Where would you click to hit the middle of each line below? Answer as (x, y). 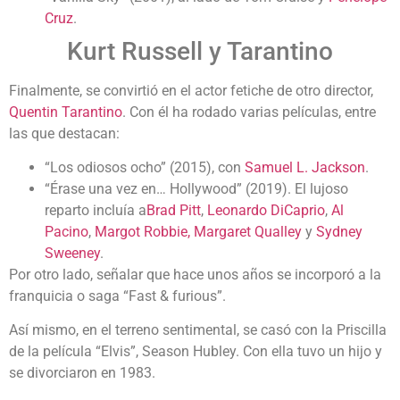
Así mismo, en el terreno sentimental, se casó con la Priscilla (198, 330)
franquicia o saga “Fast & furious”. (117, 296)
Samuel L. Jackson (305, 167)
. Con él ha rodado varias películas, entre (249, 112)
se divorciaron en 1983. (82, 373)
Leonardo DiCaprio (266, 210)
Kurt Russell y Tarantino (200, 51)
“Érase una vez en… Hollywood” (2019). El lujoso (196, 188)
